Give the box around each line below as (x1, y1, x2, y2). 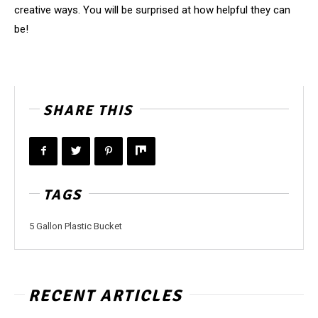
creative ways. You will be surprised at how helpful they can (14, 3, 290, 16)
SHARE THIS (43, 101, 133, 119)
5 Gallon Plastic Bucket (29, 220, 122, 231)
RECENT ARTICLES (28, 285, 182, 306)
